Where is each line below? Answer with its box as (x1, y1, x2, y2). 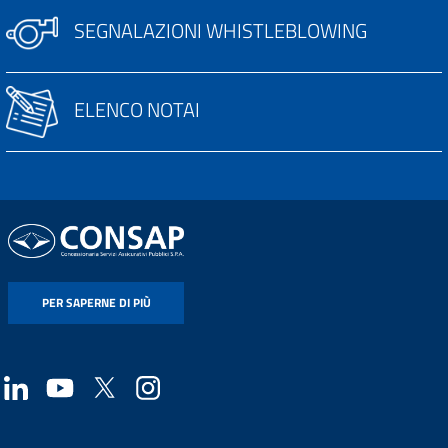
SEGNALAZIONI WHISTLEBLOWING (74, 14, 367, 46)
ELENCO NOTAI (74, 93, 200, 125)
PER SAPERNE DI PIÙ (41, 292, 151, 312)
